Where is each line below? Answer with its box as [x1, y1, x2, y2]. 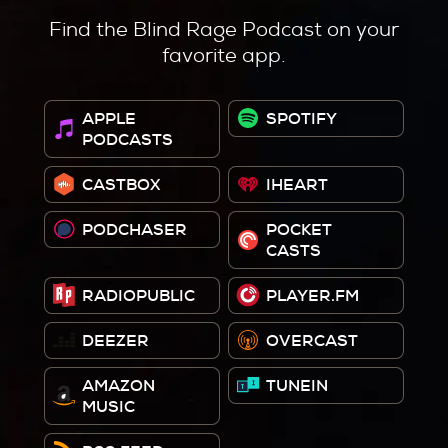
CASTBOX [82, 173, 160, 195]
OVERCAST [266, 329, 358, 351]
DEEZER [82, 329, 149, 351]
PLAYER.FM [266, 284, 359, 306]
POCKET [266, 218, 332, 240]
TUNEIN [266, 374, 328, 396]
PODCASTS [82, 128, 173, 150]
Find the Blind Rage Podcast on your [49, 15, 399, 42]
